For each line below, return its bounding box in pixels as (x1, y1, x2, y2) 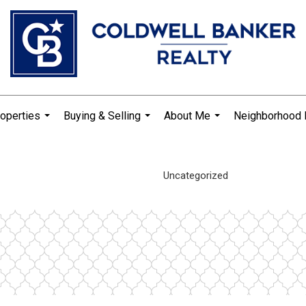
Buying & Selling (63, 109, 141, 122)
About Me (163, 109, 210, 122)
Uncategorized (163, 169, 228, 182)
